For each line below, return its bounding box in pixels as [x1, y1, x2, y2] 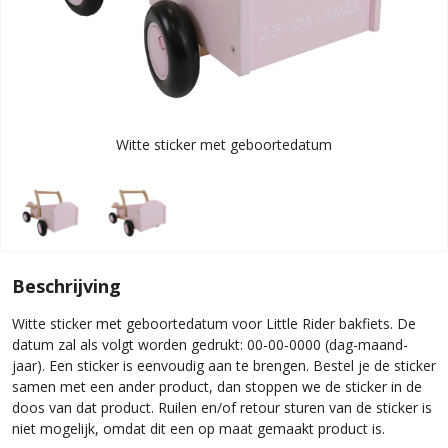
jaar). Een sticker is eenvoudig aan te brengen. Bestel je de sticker [12, 355, 436, 375]
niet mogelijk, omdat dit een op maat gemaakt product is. [12, 418, 385, 438]
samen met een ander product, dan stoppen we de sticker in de [12, 376, 422, 396]
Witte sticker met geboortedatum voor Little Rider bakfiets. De [12, 313, 416, 333]
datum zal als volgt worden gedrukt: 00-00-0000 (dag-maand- [12, 334, 408, 354]
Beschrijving [12, 273, 121, 298]
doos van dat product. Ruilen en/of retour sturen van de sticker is [12, 397, 432, 417]
